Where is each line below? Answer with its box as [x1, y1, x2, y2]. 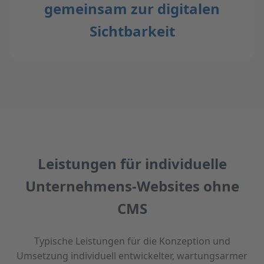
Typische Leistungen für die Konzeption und [34, 234, 230, 247]
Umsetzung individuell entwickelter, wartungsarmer [16, 249, 247, 262]
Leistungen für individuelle [37, 153, 227, 173]
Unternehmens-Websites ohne [25, 176, 239, 196]
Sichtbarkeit [89, 21, 175, 41]
